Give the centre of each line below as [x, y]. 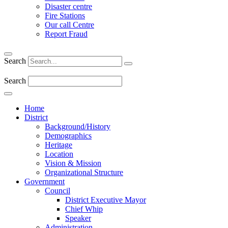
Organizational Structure [84, 172]
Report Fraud [66, 34]
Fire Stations [65, 16]
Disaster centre [68, 6]
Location [59, 154]
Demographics [68, 136]
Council [58, 191]
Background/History [78, 126]
